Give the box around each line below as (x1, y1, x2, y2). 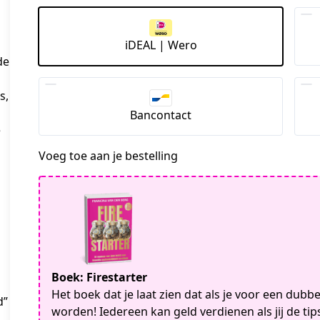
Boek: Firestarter (51, 269, 147, 286)
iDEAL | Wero (124, 36, 197, 53)
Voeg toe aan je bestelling (39, 148, 178, 164)
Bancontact (130, 107, 191, 123)
